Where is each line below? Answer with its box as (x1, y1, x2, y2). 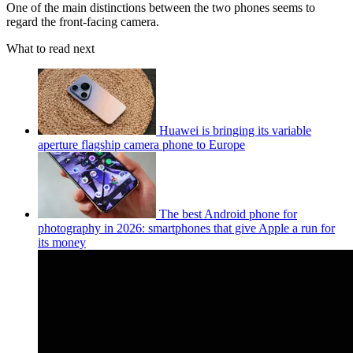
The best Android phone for (159, 206, 297, 221)
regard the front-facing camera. (6, 14, 162, 28)
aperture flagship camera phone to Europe (38, 137, 245, 151)
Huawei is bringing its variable (159, 123, 311, 137)
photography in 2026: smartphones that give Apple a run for (38, 221, 335, 235)
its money (38, 235, 86, 249)
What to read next (6, 41, 95, 55)
